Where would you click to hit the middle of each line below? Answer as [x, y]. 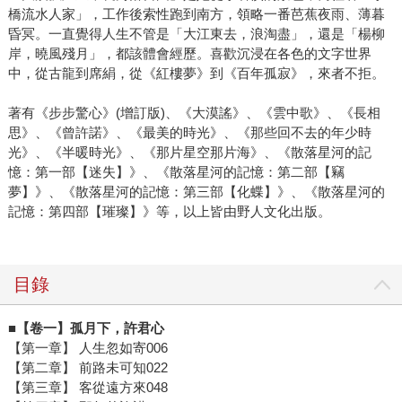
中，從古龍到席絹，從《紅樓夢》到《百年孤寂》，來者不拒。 [196, 73]
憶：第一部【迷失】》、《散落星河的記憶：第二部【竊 [176, 171]
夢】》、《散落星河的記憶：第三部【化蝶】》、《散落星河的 [196, 191]
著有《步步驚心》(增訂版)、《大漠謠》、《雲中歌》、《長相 [194, 112]
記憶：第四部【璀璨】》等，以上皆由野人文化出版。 [169, 211]
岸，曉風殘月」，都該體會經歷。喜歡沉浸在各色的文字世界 [189, 53]
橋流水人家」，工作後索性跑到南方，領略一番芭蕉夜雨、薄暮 [196, 13]
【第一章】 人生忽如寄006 [87, 347]
